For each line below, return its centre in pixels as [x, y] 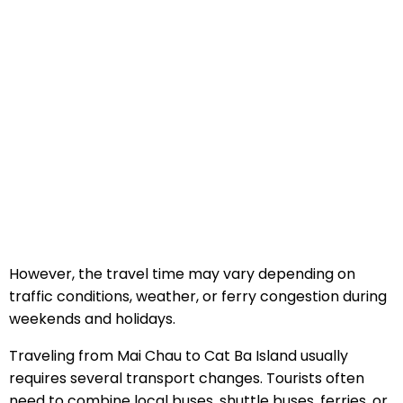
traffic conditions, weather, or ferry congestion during [197, 296]
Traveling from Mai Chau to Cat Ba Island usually [178, 355]
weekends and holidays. [92, 318]
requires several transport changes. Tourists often [186, 378]
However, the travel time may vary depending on [182, 273]
